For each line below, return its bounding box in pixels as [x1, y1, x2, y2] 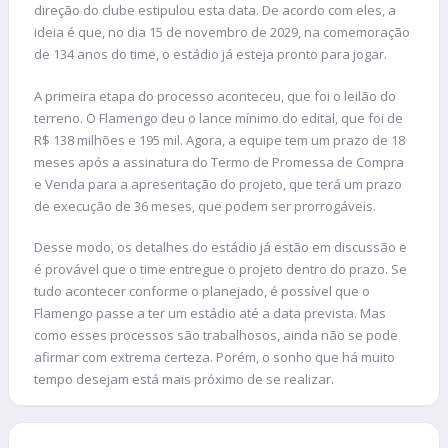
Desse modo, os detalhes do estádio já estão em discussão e [34, 238, 407, 257]
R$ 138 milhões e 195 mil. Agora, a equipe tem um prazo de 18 [34, 130, 405, 149]
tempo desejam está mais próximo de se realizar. [34, 370, 334, 389]
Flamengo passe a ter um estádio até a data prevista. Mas [34, 304, 386, 323]
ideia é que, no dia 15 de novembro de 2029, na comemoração [34, 23, 410, 42]
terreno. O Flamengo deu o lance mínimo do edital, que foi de [34, 108, 403, 127]
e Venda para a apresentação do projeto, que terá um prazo [34, 174, 402, 193]
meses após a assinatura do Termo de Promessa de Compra [34, 152, 404, 171]
